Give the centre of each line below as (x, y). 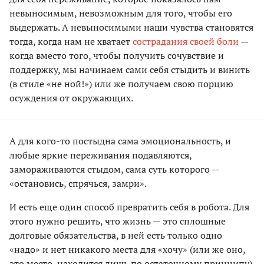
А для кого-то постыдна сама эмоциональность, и (120, 141)
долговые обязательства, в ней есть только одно (116, 235)
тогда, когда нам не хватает (71, 42)
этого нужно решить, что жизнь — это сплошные (118, 221)
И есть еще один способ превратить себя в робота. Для (129, 207)
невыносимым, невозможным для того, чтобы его (121, 13)
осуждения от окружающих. (71, 98)
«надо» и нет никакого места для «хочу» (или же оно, (127, 250)
